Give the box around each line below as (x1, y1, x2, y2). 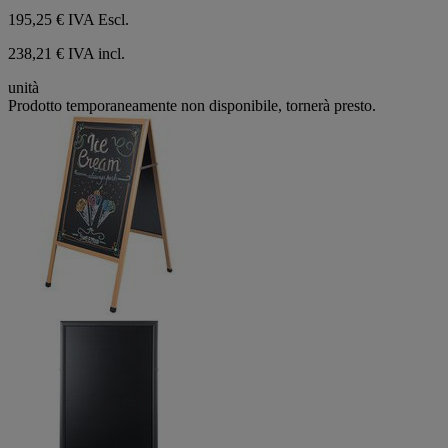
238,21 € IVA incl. (8, 45, 125, 63)
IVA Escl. (68, 11, 129, 29)
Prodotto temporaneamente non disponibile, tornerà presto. (8, 97, 376, 115)
